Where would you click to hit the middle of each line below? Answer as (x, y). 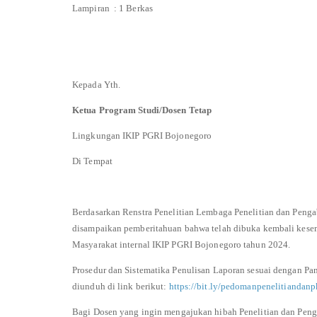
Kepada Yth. (98, 84)
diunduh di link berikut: (121, 286)
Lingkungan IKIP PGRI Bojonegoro (142, 135)
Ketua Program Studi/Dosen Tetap (142, 110)
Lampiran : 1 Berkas (113, 8)
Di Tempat (92, 161)
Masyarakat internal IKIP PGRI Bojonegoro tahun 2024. (181, 244)
